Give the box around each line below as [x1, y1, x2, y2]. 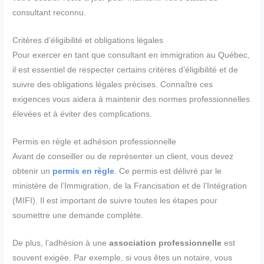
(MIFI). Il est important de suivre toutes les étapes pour [12, 196, 218, 206]
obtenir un [12, 167, 53, 176]
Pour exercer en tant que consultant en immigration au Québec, [12, 51, 250, 60]
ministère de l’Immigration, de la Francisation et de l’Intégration [12, 181, 247, 191]
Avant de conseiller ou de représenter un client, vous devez [12, 152, 234, 161]
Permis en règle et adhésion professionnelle [12, 137, 177, 147]
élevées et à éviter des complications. [12, 110, 153, 119]
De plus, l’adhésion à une [12, 239, 110, 248]
